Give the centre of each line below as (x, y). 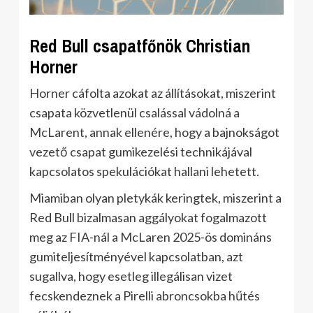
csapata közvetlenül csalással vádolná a (134, 112)
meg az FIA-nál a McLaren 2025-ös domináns (151, 236)
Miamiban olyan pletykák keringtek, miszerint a (155, 197)
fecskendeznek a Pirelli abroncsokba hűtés (145, 295)
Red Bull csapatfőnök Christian (140, 46)
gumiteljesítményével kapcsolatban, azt (136, 256)
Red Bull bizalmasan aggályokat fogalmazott (148, 217)
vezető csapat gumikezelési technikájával (141, 151)
